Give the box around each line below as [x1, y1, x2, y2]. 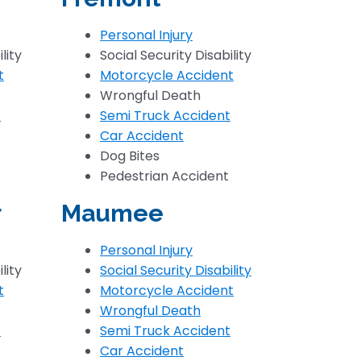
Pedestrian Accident [100, 167, 229, 185]
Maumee [61, 199, 164, 227]
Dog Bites [100, 147, 160, 165]
